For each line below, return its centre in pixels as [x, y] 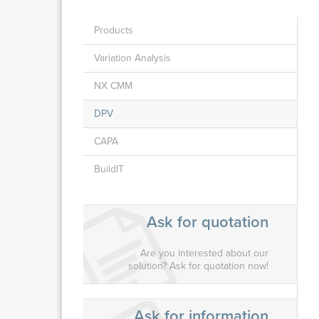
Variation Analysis [132, 58]
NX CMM [113, 86]
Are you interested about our [204, 253]
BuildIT [109, 169]
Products [114, 30]
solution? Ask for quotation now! [198, 266]
